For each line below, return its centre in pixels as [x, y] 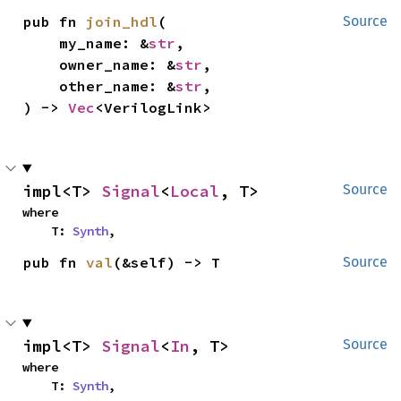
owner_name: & [118, 64]
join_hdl [122, 21]
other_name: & [118, 85]
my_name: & [104, 43]
